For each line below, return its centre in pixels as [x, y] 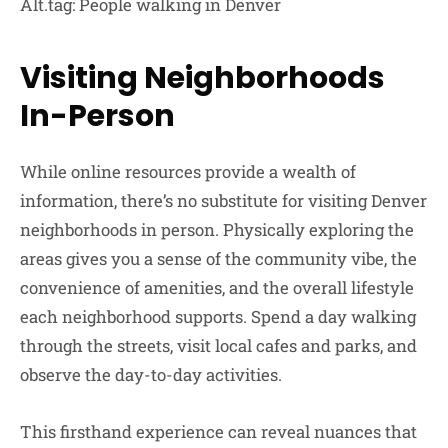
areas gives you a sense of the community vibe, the [218, 258]
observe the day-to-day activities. [151, 374]
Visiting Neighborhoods [202, 77]
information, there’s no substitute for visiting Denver [223, 200]
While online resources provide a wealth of [188, 171]
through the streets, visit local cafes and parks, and [218, 345]
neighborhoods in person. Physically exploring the [217, 229]
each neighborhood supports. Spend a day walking [218, 316]
